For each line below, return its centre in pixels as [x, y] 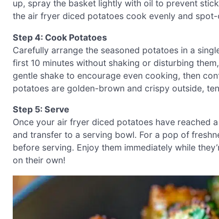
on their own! [39, 160]
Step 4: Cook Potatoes [60, 37]
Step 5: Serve [41, 109]
